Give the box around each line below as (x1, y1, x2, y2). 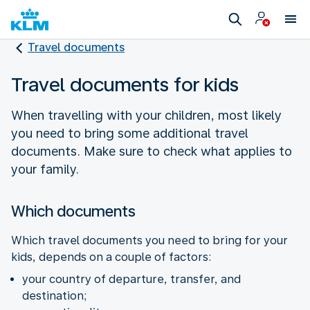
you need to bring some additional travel (11, 125, 248, 140)
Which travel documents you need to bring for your (11, 233, 288, 247)
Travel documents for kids (11, 72, 239, 96)
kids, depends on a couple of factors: (11, 250, 211, 264)
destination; (22, 289, 86, 302)
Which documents (11, 201, 136, 220)
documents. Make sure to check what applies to (11, 143, 292, 158)
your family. (11, 161, 79, 176)
